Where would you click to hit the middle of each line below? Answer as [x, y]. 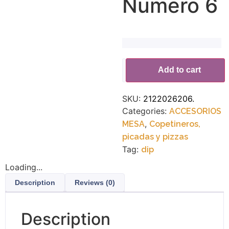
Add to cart [179, 70]
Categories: [146, 111]
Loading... [24, 167]
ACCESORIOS [195, 111]
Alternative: [144, 66]
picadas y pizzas [155, 137]
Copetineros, [175, 124]
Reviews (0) [95, 183]
